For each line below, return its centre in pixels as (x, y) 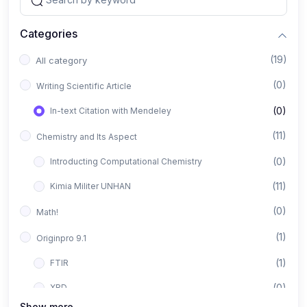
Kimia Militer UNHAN (90, 186)
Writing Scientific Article (84, 86)
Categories (49, 33)
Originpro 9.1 (61, 238)
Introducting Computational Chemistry (126, 161)
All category (61, 60)
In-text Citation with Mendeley (111, 111)
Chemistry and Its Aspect (87, 137)
